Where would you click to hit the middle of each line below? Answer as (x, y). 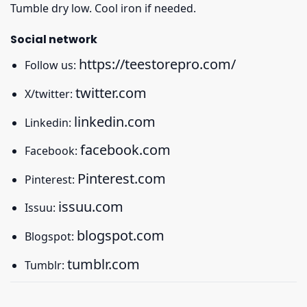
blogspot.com (120, 235)
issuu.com (90, 207)
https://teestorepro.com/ (157, 64)
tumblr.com (103, 264)
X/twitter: (50, 94)
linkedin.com (114, 121)
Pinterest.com (121, 178)
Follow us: (51, 65)
